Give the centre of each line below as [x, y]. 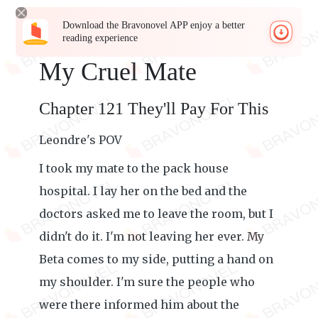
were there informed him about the [139, 305]
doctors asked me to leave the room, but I [156, 214]
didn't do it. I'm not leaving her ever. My [152, 236]
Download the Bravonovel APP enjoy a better [154, 25]
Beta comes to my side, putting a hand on [156, 259]
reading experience [100, 38]
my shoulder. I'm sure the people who [147, 282]
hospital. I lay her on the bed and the [143, 191]
